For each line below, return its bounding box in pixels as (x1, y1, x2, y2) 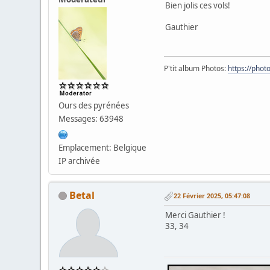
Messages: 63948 (58, 113, 124, 124)
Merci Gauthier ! (165, 209, 226, 221)
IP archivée (58, 155, 101, 166)
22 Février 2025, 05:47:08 (174, 191, 251, 201)
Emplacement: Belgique (58, 142, 147, 153)
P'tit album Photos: (164, 63, 228, 74)
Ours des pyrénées (58, 99, 130, 111)
